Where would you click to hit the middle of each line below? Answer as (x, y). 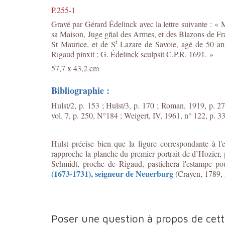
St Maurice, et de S (83, 44)
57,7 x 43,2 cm (75, 68)
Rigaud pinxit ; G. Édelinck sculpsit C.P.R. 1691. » (132, 54)
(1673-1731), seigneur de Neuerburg (112, 174)
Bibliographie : (80, 90)
